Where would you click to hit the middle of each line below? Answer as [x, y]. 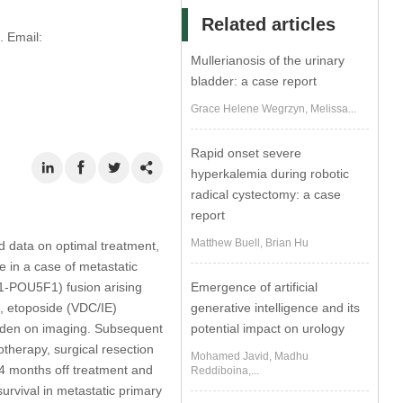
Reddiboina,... [225, 371]
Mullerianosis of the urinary [268, 60]
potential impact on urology [268, 328]
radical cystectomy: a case [266, 194]
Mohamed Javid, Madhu [250, 356]
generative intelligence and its [276, 308]
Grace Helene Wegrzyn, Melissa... [274, 109]
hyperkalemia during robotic [270, 174]
